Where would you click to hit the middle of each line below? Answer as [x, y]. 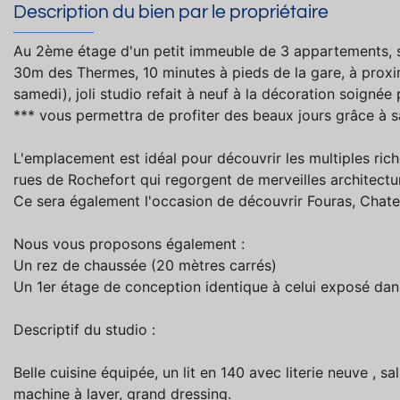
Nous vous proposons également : [129, 243]
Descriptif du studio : [84, 329]
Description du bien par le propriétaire [171, 12]
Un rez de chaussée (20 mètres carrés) [145, 265]
